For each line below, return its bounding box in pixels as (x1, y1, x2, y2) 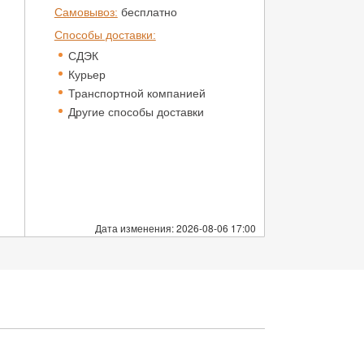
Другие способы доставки (67, 106, 204, 119)
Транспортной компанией (67, 87, 206, 100)
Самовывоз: (54, 6, 118, 19)
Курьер (67, 68, 106, 81)
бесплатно (117, 6, 177, 19)
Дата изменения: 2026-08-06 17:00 (95, 221, 256, 235)
